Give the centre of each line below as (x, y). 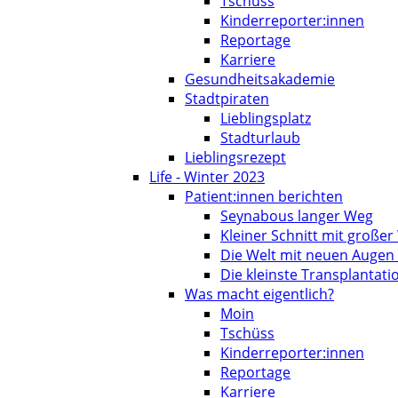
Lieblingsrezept (235, 157)
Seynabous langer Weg (297, 216)
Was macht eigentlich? (259, 294)
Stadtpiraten (227, 99)
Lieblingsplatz (266, 118)
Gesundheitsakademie (260, 79)
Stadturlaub (260, 138)
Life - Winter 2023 (207, 177)
